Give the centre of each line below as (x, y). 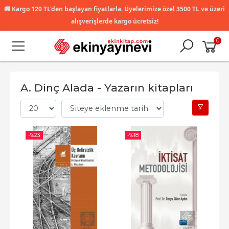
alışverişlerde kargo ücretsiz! (114, 21)
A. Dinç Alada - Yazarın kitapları (107, 88)
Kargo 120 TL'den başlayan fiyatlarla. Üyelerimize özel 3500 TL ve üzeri (118, 9)
